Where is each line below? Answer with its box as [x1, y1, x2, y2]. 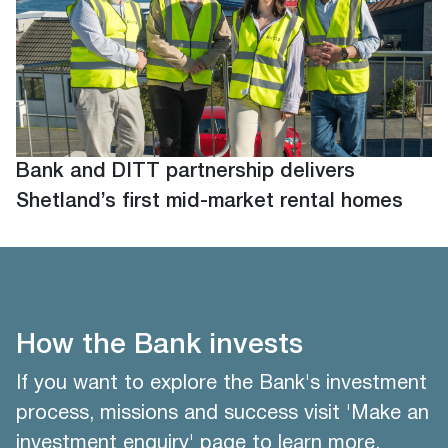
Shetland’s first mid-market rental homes [16, 193, 403, 211]
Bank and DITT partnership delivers [16, 163, 355, 181]
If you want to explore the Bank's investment [16, 375, 427, 393]
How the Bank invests [16, 333, 303, 358]
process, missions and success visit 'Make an [16, 405, 429, 423]
